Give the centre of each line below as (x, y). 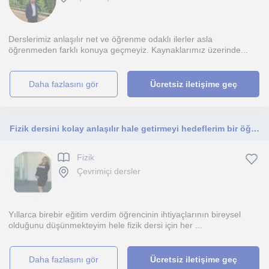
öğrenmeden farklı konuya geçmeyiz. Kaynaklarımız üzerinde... (128, 50)
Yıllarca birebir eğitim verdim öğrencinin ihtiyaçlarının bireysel (125, 214)
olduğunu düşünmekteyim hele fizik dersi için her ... (105, 225)
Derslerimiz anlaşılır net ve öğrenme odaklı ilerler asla (110, 39)
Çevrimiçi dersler (109, 171)
